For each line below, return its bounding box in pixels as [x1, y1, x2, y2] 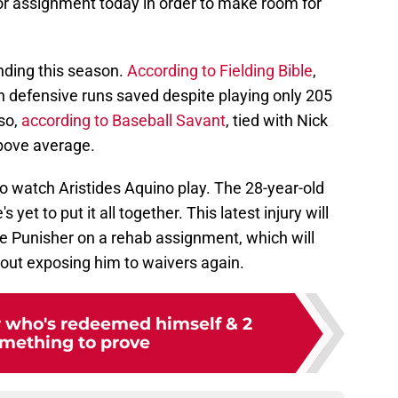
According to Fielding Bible [127, 61, 313, 81]
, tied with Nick [226, 111, 328, 131]
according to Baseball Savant [21, 111, 226, 131]
